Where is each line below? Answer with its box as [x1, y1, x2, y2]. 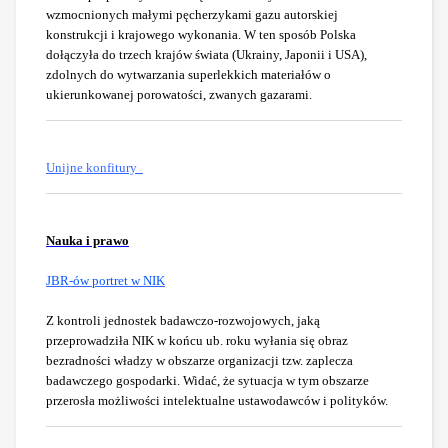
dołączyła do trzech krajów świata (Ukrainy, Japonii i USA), [46, 47, 367, 63]
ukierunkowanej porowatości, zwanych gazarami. [46, 87, 312, 103]
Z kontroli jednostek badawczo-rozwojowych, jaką [46, 313, 320, 329]
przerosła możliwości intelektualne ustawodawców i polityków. [46, 393, 388, 409]
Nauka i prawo [46, 233, 129, 249]
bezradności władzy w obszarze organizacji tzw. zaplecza [46, 353, 353, 369]
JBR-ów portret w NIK [46, 273, 165, 289]
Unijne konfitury [46, 160, 137, 176]
